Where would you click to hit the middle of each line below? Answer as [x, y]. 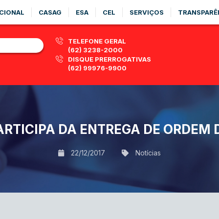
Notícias [148, 153]
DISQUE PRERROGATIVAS [109, 59]
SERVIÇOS [147, 12]
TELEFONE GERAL [97, 41]
